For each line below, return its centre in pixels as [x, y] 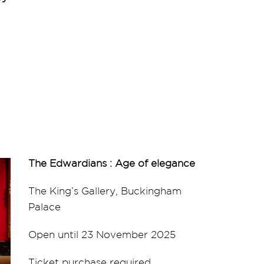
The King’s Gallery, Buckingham [105, 191]
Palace [44, 207]
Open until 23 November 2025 [102, 235]
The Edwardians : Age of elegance [112, 163]
